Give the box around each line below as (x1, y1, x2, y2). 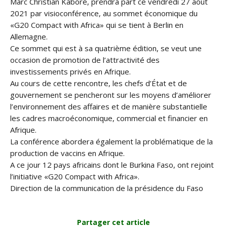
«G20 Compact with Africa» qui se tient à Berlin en (10, 20, 183, 30)
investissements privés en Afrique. (10, 66, 131, 77)
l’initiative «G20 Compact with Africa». (10, 171, 139, 181)
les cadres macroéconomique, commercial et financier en (10, 113, 208, 123)
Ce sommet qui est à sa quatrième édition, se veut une (10, 43, 202, 53)
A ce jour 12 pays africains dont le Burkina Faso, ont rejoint (10, 160, 214, 170)
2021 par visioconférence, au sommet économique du (10, 8, 198, 18)
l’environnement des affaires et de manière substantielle (10, 101, 207, 111)
